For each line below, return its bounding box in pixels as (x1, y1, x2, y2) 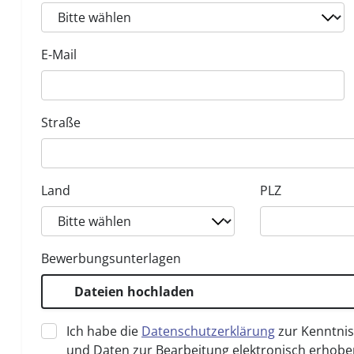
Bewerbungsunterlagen (41, 250, 181, 267)
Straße (41, 114, 81, 131)
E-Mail (41, 46, 77, 63)
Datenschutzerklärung (141, 322, 275, 340)
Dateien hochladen (74, 283, 194, 300)
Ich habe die (66, 322, 141, 340)
